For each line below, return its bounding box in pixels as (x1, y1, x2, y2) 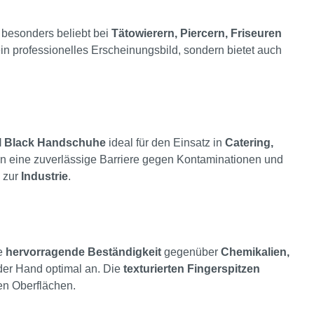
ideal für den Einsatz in (106, 137, 225, 149)
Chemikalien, (221, 246, 289, 259)
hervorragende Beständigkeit (6, 246, 161, 259)
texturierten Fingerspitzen (123, 263, 260, 275)
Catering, (225, 137, 273, 149)
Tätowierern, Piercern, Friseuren (111, 27, 282, 40)
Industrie (21, 170, 68, 183)
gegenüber (161, 246, 221, 259)
